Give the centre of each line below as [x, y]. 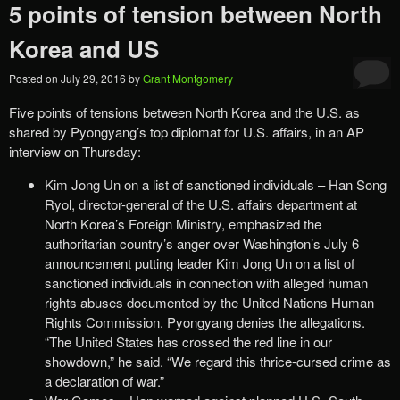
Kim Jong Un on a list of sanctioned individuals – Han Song [216, 185]
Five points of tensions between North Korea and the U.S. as [184, 112]
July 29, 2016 [95, 79]
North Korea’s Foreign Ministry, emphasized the [183, 224]
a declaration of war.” [104, 381]
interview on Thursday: [75, 152]
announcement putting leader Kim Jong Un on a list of [200, 263]
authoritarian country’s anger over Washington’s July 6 [202, 244]
